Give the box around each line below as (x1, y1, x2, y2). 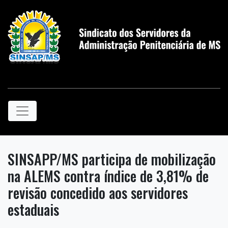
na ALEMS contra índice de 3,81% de (8, 165, 209, 186)
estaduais (8, 198, 59, 220)
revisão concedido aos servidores (8, 182, 188, 203)
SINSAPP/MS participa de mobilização (8, 148, 216, 169)
